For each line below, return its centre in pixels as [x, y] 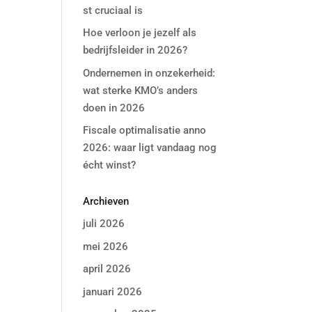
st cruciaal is [113, 10]
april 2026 [107, 269]
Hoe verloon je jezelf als [140, 33]
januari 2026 [113, 291]
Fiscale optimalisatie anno [145, 130]
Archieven [106, 201]
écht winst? [110, 165]
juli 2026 [104, 224]
